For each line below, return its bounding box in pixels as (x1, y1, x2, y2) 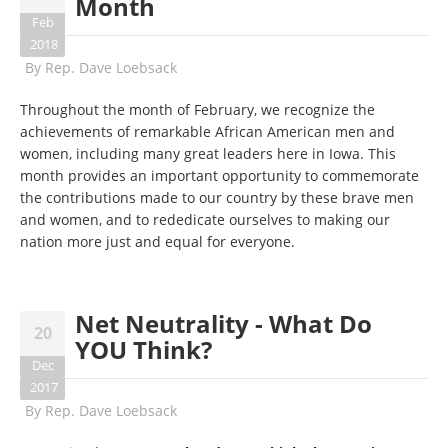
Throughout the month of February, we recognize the (20, 100, 375, 119)
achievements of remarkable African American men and (20, 122, 395, 141)
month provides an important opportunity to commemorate (20, 166, 419, 185)
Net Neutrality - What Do (75, 307, 372, 340)
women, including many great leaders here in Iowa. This (20, 144, 396, 163)
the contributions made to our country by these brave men (20, 188, 414, 207)
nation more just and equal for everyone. (20, 232, 295, 251)
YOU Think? (75, 333, 212, 366)
